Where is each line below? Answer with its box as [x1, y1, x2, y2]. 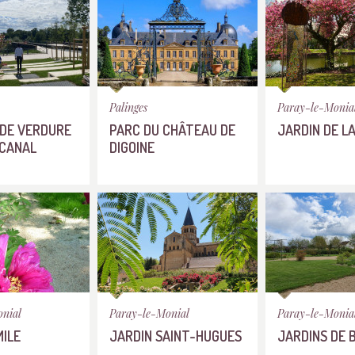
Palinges [109, 100, 147, 115]
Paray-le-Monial [109, 306, 189, 321]
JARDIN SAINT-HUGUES [109, 326, 242, 345]
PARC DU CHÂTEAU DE [109, 120, 235, 139]
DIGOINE [109, 138, 155, 156]
